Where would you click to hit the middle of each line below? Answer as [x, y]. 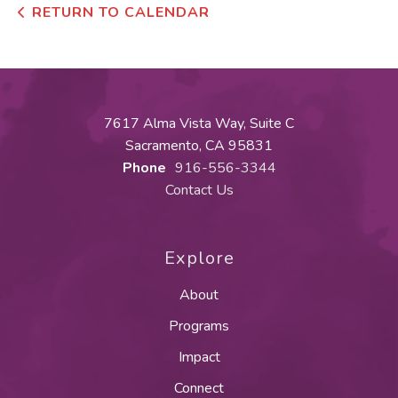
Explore [199, 259]
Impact [199, 358]
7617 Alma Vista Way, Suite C [199, 124]
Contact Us [199, 191]
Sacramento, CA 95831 [199, 146]
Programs [199, 326]
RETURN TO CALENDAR [121, 13]
